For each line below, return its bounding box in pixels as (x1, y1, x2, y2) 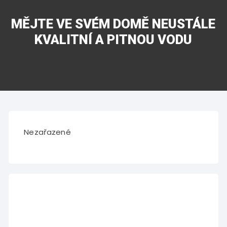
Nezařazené (24, 127, 71, 137)
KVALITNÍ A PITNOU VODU (34, 32, 193, 47)
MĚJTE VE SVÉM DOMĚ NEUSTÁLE (11, 16, 216, 31)
